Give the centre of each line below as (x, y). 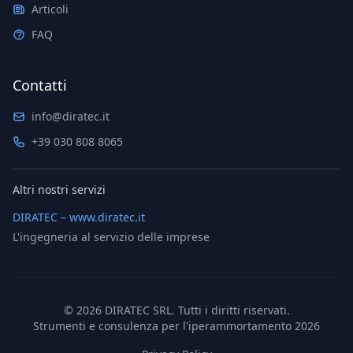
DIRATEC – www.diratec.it (79, 217)
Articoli (50, 9)
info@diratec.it (71, 116)
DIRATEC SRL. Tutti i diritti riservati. (195, 310)
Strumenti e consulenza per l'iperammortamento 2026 (176, 326)
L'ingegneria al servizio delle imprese (111, 237)
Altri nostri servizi (59, 190)
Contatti (40, 85)
